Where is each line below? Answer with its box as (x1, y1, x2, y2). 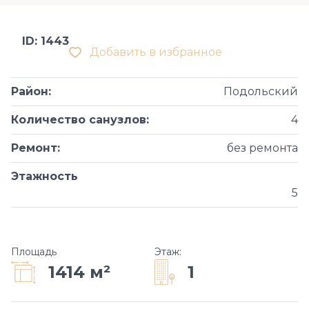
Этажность (11, 170, 78, 183)
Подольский (223, 85, 298, 98)
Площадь (11, 246, 57, 258)
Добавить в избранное (90, 46, 222, 59)
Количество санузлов (11, 113, 146, 126)
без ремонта (227, 141, 298, 154)
